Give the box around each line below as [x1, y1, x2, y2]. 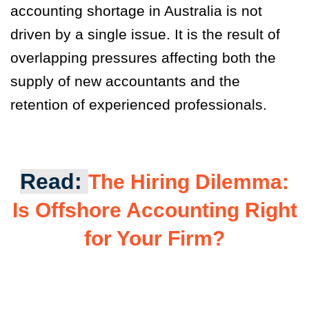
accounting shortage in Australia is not [10, 3, 262, 19]
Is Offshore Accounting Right [12, 199, 297, 222]
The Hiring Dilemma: [88, 170, 289, 194]
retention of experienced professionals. [10, 97, 267, 113]
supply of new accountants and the [10, 73, 240, 90]
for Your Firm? [84, 227, 225, 250]
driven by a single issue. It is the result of [10, 26, 280, 43]
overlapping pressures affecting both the [10, 50, 276, 66]
